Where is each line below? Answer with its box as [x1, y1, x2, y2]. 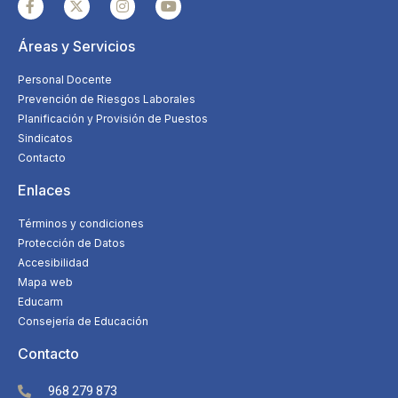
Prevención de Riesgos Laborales [18, 92, 195, 106]
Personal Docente [18, 72, 112, 86]
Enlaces [18, 180, 70, 199]
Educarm [18, 294, 63, 308]
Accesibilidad [18, 255, 89, 269]
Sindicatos [18, 131, 73, 145]
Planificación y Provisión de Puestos [18, 111, 208, 125]
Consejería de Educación [18, 314, 148, 328]
